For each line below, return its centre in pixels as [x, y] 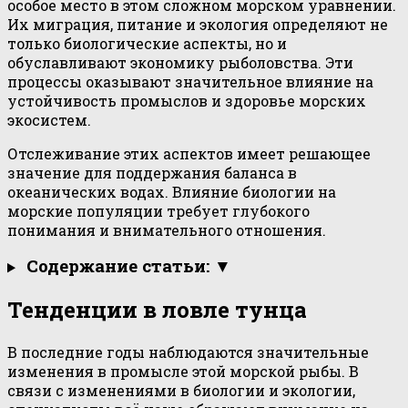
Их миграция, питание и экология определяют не [198, 25]
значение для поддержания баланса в [152, 173]
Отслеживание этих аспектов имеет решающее [189, 154]
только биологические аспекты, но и [147, 44]
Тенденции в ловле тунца [157, 310]
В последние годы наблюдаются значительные [188, 352]
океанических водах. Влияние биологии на [172, 192]
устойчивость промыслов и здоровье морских [187, 101]
